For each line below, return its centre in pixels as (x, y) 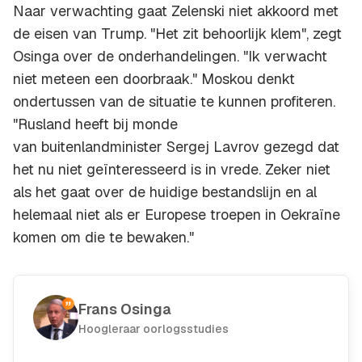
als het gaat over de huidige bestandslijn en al (165, 192)
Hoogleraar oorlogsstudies (154, 329)
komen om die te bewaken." (103, 238)
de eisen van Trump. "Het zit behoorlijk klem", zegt (177, 34)
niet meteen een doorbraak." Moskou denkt (154, 79)
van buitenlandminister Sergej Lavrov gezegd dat (176, 147)
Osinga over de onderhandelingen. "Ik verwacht (170, 57)
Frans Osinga (125, 309)
